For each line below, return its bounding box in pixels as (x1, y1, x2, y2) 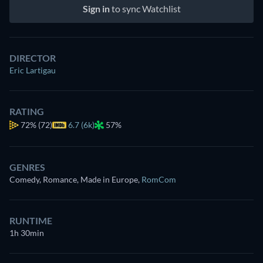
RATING (9, 106, 44, 117)
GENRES (9, 161, 45, 173)
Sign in (82, 3, 110, 14)
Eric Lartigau (9, 65, 56, 75)
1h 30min (9, 228, 44, 238)
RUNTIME (9, 215, 52, 226)
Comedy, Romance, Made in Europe (9, 174, 138, 184)
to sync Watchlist (109, 3, 181, 14)
